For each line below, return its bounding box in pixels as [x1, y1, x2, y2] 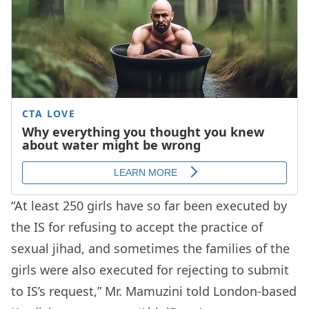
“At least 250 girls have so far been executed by [11, 197, 287, 215]
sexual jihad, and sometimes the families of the [11, 240, 290, 257]
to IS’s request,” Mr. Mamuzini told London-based [11, 283, 297, 300]
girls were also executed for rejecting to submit [11, 261, 289, 279]
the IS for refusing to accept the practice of [11, 219, 263, 236]
